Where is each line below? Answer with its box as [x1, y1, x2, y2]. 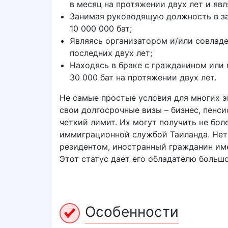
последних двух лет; [70, 48, 152, 58]
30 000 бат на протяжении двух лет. [70, 72, 216, 82]
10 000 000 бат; [70, 23, 132, 34]
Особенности [85, 203, 179, 220]
